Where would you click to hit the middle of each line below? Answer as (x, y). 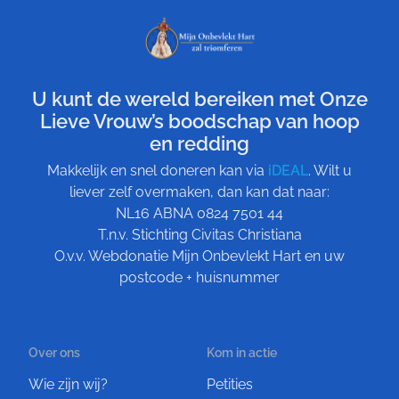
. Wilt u (330, 170)
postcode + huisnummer (199, 277)
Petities (230, 384)
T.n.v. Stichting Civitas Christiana (199, 234)
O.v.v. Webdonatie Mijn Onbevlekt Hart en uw (199, 256)
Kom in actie (242, 352)
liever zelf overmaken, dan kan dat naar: (199, 191)
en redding (199, 143)
